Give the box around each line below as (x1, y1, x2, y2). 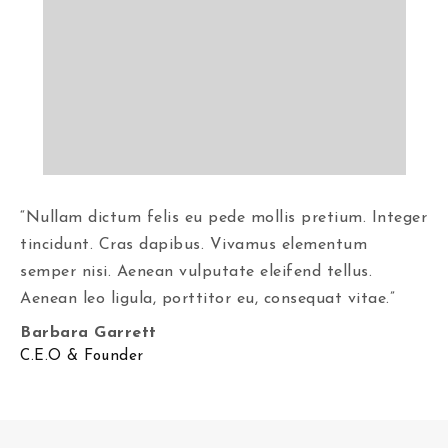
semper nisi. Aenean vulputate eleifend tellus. (20, 264, 372, 280)
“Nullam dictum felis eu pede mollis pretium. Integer (20, 210, 427, 226)
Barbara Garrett (20, 325, 157, 341)
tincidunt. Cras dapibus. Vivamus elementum (20, 237, 367, 253)
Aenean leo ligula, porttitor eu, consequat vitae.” (20, 291, 395, 307)
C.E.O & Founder (20, 349, 144, 364)
